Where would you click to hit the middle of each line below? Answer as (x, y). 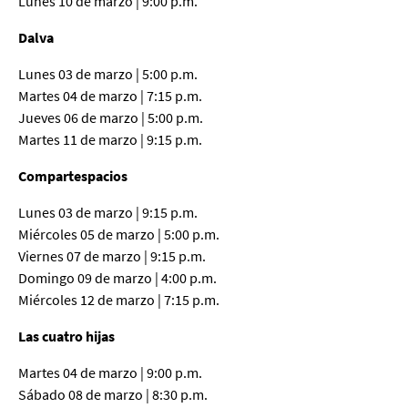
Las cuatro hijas (66, 336)
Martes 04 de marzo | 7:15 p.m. (110, 95)
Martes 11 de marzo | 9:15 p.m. (110, 139)
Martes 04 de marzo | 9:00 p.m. (110, 372)
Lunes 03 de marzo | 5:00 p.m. (108, 73)
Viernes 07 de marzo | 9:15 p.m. (112, 255)
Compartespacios (73, 175)
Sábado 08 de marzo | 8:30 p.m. (113, 394)
